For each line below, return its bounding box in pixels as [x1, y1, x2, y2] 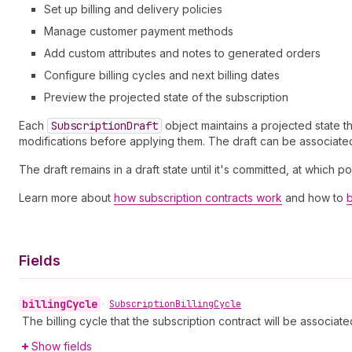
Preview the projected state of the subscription [44, 90, 288, 104]
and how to [282, 191, 346, 204]
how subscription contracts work [114, 191, 282, 204]
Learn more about [19, 191, 114, 204]
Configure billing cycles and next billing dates [44, 68, 280, 82]
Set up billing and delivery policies [44, 2, 222, 16]
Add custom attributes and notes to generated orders [44, 46, 321, 60]
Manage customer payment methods [44, 24, 233, 38]
